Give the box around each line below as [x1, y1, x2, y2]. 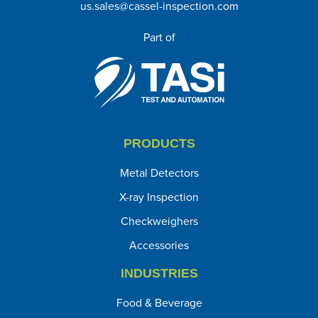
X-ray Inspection [119, 188, 199, 204]
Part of [143, 29, 175, 45]
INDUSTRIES [120, 265, 198, 280]
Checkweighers [120, 212, 198, 229]
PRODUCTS [123, 136, 195, 150]
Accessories [129, 236, 189, 253]
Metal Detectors [119, 164, 199, 180]
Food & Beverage [116, 294, 202, 310]
